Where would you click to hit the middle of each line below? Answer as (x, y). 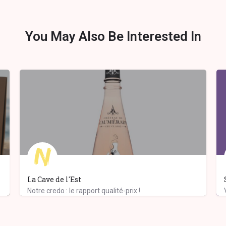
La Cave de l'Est (54, 180)
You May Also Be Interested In (113, 37)
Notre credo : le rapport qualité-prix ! (84, 191)
